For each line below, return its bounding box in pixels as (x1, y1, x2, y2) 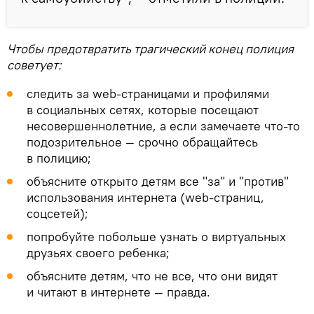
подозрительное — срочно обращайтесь (27, 133, 258, 150)
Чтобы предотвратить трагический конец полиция (7, 40, 294, 57)
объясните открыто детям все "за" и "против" (27, 172, 289, 189)
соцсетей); (27, 205, 88, 221)
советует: (7, 56, 61, 73)
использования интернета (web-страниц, (27, 189, 264, 205)
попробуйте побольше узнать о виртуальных (27, 228, 286, 245)
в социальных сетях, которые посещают (27, 101, 259, 118)
